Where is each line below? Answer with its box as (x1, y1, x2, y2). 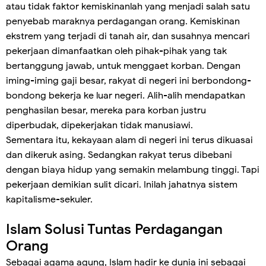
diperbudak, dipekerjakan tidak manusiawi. (6, 119, 193, 132)
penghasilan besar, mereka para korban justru (6, 104, 206, 117)
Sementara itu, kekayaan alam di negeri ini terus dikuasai (6, 134, 253, 147)
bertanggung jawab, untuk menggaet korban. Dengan (6, 60, 240, 72)
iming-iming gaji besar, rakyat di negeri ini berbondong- (6, 75, 251, 87)
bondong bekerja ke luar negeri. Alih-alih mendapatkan (6, 90, 245, 102)
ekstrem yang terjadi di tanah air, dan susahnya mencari (6, 30, 250, 43)
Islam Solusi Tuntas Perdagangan (6, 220, 223, 239)
